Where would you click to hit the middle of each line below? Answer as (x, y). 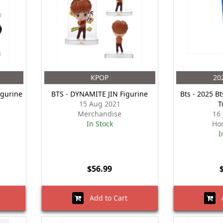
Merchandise (100, 114)
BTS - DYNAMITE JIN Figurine (100, 94)
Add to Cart (105, 198)
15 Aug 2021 (100, 104)
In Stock (100, 124)
